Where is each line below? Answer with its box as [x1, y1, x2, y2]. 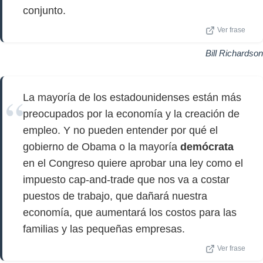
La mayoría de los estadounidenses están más [23, 92, 241, 103]
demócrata [180, 141, 234, 153]
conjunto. [23, 5, 66, 16]
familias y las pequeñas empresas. [23, 223, 185, 235]
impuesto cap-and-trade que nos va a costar [23, 174, 230, 186]
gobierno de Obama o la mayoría [23, 141, 180, 153]
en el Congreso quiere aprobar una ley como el [23, 157, 243, 169]
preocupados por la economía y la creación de [23, 108, 240, 120]
